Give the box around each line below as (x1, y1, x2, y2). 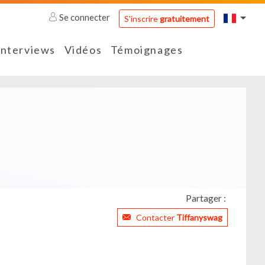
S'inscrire (124, 13, 160, 24)
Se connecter (57, 12, 112, 23)
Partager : (185, 192, 226, 204)
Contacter (136, 212, 176, 223)
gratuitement (159, 13, 209, 24)
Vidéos (64, 43, 102, 57)
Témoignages (110, 43, 183, 57)
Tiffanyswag (176, 212, 222, 223)
